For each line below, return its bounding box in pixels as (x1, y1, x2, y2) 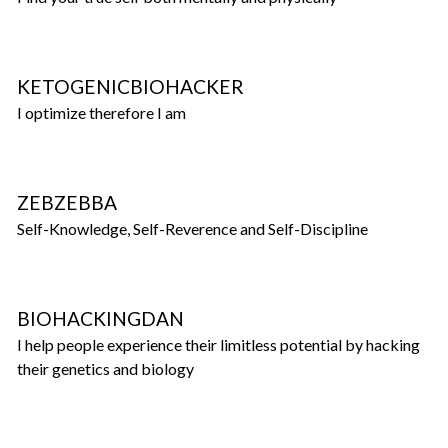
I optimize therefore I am (17, 102, 186, 122)
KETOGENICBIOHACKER (17, 74, 244, 98)
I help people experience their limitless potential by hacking (17, 334, 420, 354)
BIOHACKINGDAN (17, 306, 184, 330)
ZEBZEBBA (17, 190, 117, 214)
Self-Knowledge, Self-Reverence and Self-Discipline (17, 218, 368, 238)
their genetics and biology (17, 358, 194, 378)
